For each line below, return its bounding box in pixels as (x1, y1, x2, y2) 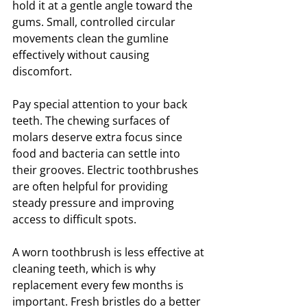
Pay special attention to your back (12, 97, 190, 112)
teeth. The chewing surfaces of (12, 113, 172, 129)
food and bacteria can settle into (12, 146, 183, 162)
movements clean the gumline (12, 31, 171, 47)
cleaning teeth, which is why (12, 261, 158, 277)
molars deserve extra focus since (12, 130, 185, 145)
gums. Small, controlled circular (12, 14, 178, 30)
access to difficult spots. (12, 212, 136, 228)
